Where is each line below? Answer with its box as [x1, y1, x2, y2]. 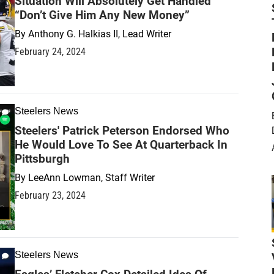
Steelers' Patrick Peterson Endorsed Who [15, 124, 229, 138]
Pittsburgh [15, 152, 70, 166]
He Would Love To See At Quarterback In [15, 138, 228, 152]
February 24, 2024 [15, 46, 86, 58]
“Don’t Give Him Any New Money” [15, 8, 190, 23]
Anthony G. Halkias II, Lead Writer [28, 28, 171, 40]
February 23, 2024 [15, 190, 86, 202]
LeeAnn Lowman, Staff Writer [28, 172, 155, 184]
